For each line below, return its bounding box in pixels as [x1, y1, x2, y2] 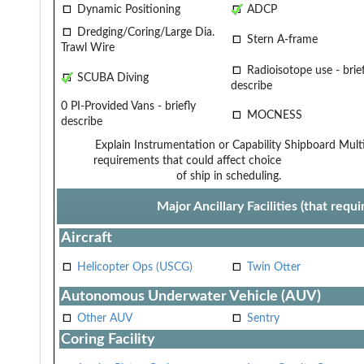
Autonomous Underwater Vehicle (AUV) [61, 288, 321, 304]
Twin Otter [247, 261, 301, 273]
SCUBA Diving [74, 71, 149, 84]
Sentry [247, 312, 279, 324]
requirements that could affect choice [93, 154, 281, 167]
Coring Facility [61, 331, 155, 347]
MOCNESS [244, 109, 302, 121]
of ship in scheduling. [176, 170, 281, 182]
